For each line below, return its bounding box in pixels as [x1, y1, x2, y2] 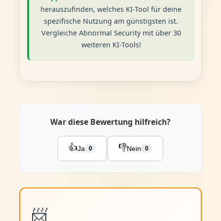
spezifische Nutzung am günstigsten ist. [44, 16, 179, 26]
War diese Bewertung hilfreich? [50, 116, 171, 127]
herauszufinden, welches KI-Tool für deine [40, 4, 182, 14]
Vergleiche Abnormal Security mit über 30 [41, 28, 181, 37]
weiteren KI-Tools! [81, 40, 141, 49]
